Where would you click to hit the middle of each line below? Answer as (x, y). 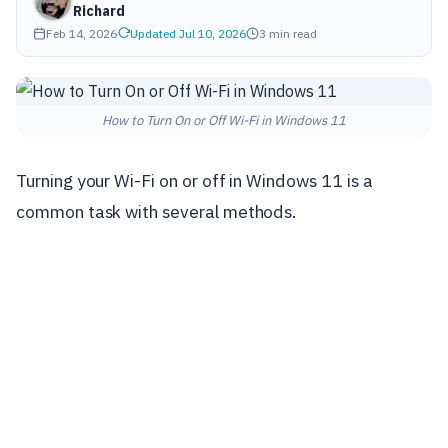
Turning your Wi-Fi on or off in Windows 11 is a (194, 180)
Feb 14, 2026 (81, 33)
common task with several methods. (156, 211)
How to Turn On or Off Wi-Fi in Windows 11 (224, 120)
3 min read (288, 33)
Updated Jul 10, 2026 (188, 33)
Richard (99, 11)
